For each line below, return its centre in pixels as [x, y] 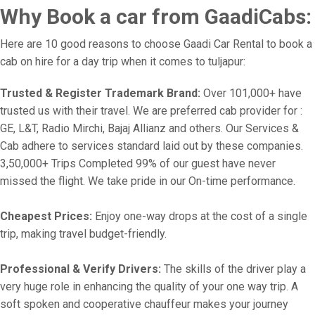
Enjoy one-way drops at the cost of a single [200, 216]
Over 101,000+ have [251, 93]
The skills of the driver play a [233, 269]
